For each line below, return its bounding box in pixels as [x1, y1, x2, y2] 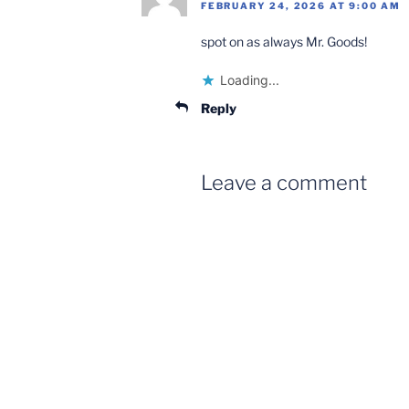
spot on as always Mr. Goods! [201, 33, 367, 49]
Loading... [220, 71, 279, 88]
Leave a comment [201, 170, 367, 194]
